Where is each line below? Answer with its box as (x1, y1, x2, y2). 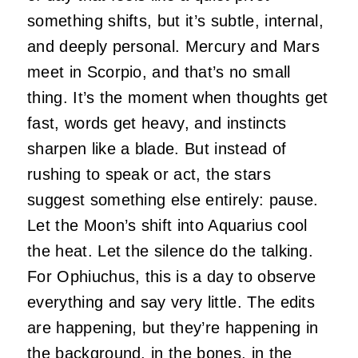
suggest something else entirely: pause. (27, 190, 319, 209)
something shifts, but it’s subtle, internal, (27, 11, 324, 30)
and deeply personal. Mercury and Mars (27, 37, 320, 55)
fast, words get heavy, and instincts (27, 113, 287, 132)
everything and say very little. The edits (27, 292, 316, 311)
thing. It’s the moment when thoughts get (27, 88, 328, 106)
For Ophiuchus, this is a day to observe (27, 267, 316, 285)
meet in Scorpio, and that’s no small (27, 62, 291, 81)
